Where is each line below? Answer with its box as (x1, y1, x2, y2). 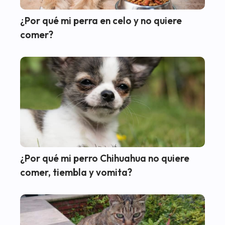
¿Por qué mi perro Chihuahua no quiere (20, 152, 189, 165)
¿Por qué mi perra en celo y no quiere (20, 15, 182, 27)
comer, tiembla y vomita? (20, 166, 132, 179)
